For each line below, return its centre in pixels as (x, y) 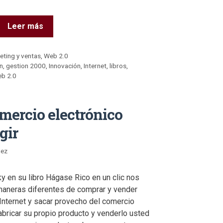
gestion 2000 (26, 66)
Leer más (25, 26)
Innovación (65, 66)
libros (118, 66)
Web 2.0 (56, 56)
